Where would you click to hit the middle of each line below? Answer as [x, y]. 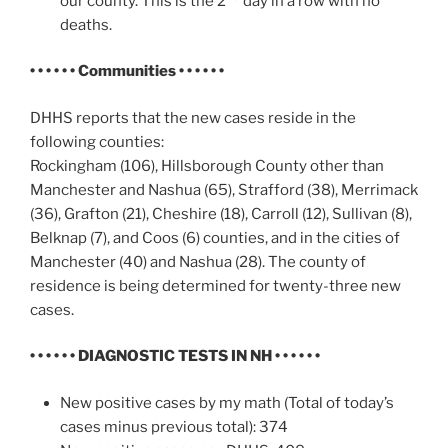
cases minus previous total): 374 [174, 426]
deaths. [86, 24]
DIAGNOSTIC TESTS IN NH [175, 356]
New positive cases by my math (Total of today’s [227, 402]
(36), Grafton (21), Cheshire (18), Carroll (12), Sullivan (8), [221, 213]
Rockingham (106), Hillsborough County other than [207, 165]
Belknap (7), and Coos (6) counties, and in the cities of [215, 237]
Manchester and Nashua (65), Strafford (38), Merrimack [224, 189]
